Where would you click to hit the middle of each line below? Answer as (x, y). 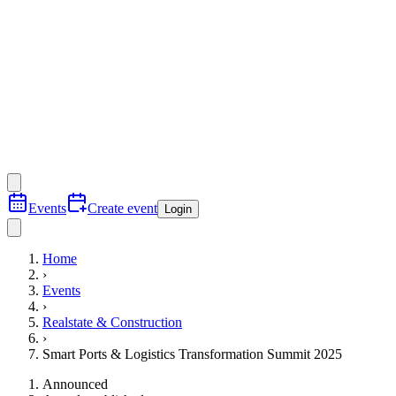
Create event (122, 208)
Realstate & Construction (112, 322)
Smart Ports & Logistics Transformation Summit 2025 (192, 354)
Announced (75, 384)
